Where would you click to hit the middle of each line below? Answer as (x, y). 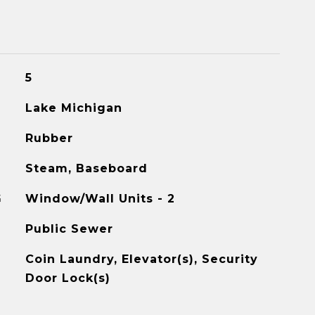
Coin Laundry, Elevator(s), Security (141, 259)
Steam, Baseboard (86, 168)
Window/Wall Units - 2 (100, 199)
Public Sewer (69, 229)
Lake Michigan (73, 108)
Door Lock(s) (67, 278)
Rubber (49, 138)
